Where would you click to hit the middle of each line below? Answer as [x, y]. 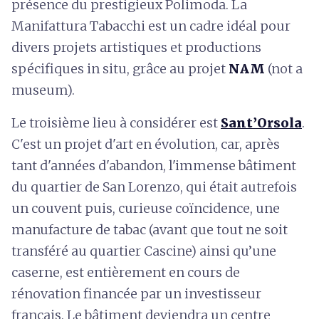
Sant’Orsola [261, 122]
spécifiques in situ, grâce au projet [119, 68]
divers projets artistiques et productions [136, 47]
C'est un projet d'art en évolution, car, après [146, 144]
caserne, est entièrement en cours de [126, 272]
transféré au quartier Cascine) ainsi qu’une [144, 251]
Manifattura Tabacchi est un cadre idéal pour [151, 26]
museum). [43, 90]
